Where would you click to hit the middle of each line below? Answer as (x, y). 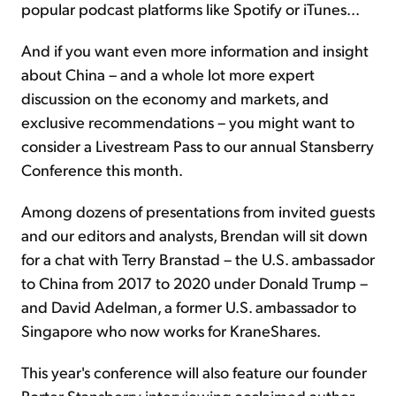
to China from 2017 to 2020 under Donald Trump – (194, 283)
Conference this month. (102, 170)
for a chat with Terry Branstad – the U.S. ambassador (198, 259)
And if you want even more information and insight (195, 50)
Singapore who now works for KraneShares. (171, 331)
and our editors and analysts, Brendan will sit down (194, 235)
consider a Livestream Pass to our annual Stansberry (198, 146)
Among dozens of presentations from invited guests (198, 211)
